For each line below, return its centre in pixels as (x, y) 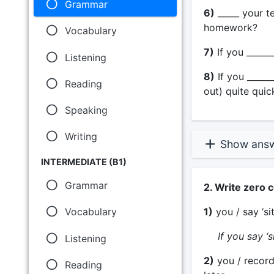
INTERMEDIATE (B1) (84, 162)
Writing (81, 137)
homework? (230, 28)
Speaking (86, 110)
